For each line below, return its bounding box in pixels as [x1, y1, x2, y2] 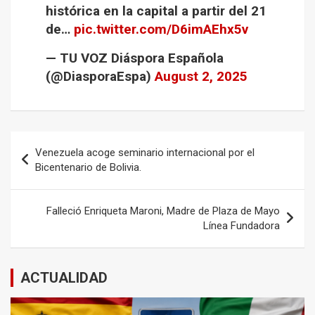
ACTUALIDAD [20, 269, 108, 286]
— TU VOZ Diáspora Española [46, 50, 224, 66]
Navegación [10, 131, 103, 152]
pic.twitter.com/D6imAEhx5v [74, 21, 248, 37]
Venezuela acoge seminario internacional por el [35, 146, 255, 159]
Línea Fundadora [203, 219, 280, 232]
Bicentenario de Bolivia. [35, 161, 141, 174]
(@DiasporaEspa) [46, 68, 155, 84]
